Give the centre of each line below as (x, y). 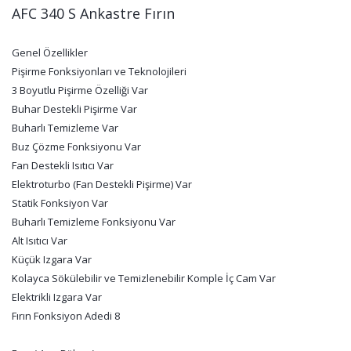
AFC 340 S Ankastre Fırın (93, 13)
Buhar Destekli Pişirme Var (74, 109)
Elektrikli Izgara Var (57, 297)
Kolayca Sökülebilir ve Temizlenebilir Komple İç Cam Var (144, 278)
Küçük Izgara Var (52, 259)
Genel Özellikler (51, 52)
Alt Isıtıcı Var (40, 241)
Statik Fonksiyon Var (60, 203)
